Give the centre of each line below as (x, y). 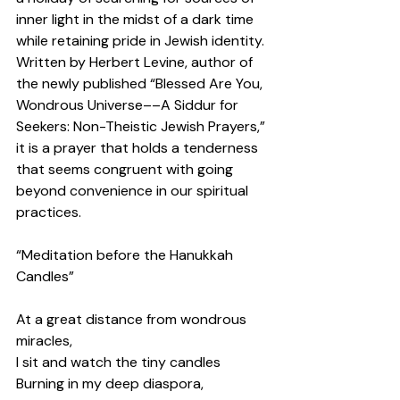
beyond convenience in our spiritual (134, 191)
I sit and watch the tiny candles (120, 362)
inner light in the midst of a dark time (137, 20)
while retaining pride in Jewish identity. (142, 41)
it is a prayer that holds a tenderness (139, 148)
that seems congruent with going (126, 170)
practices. (52, 212)
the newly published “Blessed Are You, (141, 84)
